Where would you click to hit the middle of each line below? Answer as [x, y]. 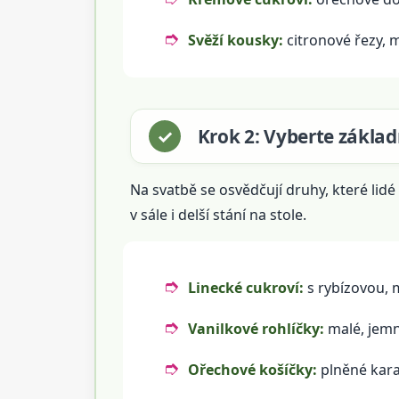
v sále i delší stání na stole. [218, 214]
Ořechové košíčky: [252, 369]
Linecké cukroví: [245, 287]
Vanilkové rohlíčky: [256, 328]
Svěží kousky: [235, 40]
